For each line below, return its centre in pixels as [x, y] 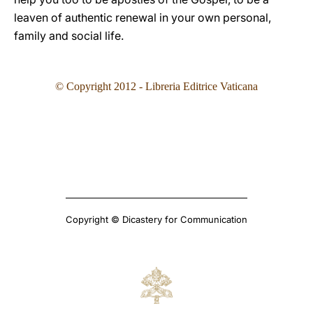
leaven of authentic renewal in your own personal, [143, 17]
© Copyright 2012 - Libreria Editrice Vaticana [156, 86]
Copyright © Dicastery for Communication [156, 219]
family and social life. [69, 36]
